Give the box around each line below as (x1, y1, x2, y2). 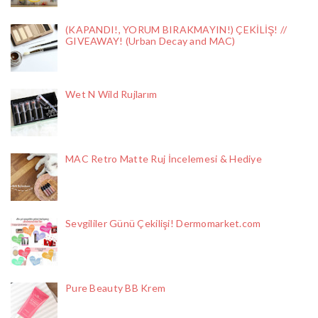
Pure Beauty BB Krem (65, 282, 166, 295)
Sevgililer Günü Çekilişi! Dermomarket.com (65, 217, 261, 230)
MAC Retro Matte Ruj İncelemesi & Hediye (65, 153, 262, 165)
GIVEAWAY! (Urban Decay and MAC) (65, 35, 236, 48)
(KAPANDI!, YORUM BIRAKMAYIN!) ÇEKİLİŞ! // (65, 23, 287, 36)
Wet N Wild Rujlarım (65, 88, 158, 101)
